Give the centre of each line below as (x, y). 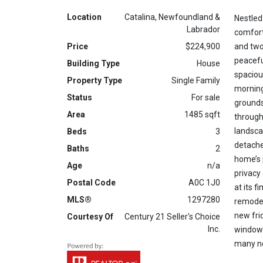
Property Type (95, 81)
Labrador (203, 30)
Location (84, 17)
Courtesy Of (90, 217)
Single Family (195, 81)
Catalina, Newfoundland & (172, 17)
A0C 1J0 (204, 183)
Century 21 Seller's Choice (172, 217)
